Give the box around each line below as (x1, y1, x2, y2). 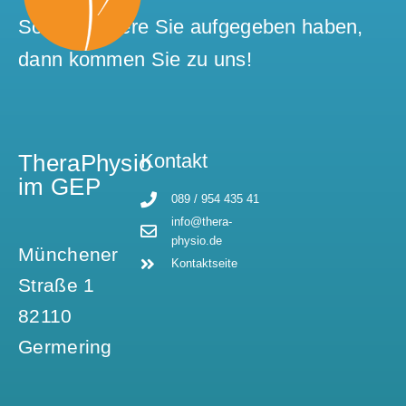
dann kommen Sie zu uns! (18, 48, 252, 72)
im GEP (18, 173, 101, 201)
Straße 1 (18, 274, 95, 295)
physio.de (171, 234, 223, 248)
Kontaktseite (171, 256, 238, 271)
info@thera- (171, 215, 233, 229)
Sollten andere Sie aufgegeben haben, (18, 15, 363, 39)
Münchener (18, 243, 119, 265)
